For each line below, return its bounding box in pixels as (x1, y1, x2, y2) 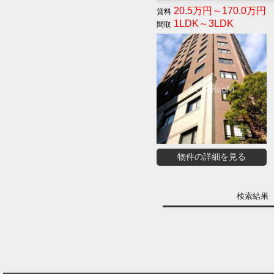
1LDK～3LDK (171, 18, 234, 29)
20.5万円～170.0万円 (171, 6, 266, 16)
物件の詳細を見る (177, 152, 246, 161)
